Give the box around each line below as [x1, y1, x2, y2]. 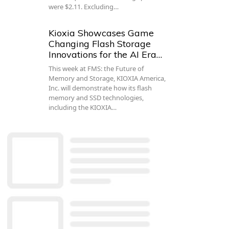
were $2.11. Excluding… [49, 2, 119, 12]
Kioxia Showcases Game [49, 27, 154, 39]
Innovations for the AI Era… [49, 49, 163, 61]
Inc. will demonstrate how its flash [49, 83, 152, 93]
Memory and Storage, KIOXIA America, [49, 74, 166, 83]
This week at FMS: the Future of [49, 64, 144, 74]
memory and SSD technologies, [49, 93, 144, 103]
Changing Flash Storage [49, 38, 151, 50]
